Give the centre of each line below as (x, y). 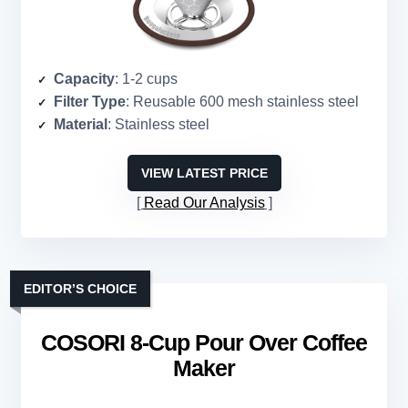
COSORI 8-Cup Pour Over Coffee (204, 343)
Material (81, 125)
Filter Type (90, 102)
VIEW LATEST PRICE (204, 173)
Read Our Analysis (204, 203)
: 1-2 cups (146, 79)
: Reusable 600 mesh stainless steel (242, 102)
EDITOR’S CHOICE (80, 289)
